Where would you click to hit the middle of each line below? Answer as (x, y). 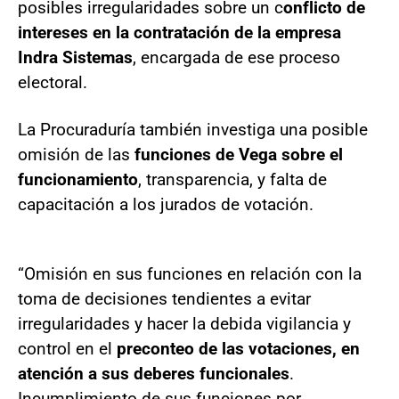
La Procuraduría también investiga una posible (193, 129)
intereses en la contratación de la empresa (179, 32)
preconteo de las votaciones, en (238, 348)
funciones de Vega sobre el (239, 154)
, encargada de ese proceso (236, 57)
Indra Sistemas (75, 57)
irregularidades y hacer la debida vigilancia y (184, 323)
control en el (67, 348)
